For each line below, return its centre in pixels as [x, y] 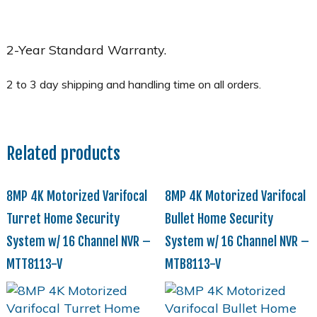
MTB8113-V [192, 264]
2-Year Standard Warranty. [86, 50]
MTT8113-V [34, 264]
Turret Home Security [63, 218]
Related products [63, 153]
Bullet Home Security [219, 218]
